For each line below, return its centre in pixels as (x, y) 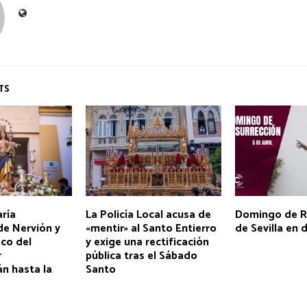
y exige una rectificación (147, 242)
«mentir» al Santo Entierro (151, 228)
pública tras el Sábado (141, 256)
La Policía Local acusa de (148, 214)
